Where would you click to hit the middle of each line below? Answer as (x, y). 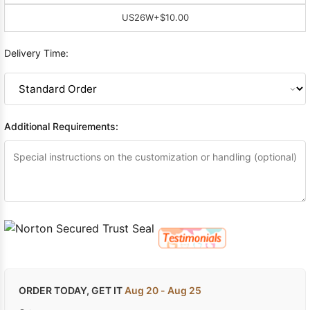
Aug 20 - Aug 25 (163, 290)
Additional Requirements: (61, 126)
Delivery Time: (36, 53)
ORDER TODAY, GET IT (72, 290)
